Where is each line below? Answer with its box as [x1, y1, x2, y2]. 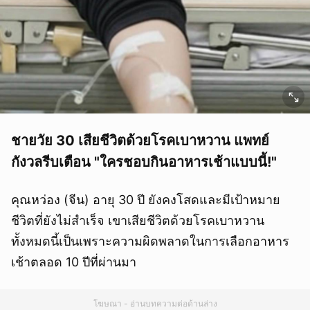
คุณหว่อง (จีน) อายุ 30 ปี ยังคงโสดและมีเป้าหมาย [11, 192, 280, 208]
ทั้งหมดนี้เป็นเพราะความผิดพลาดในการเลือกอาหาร [11, 234, 289, 249]
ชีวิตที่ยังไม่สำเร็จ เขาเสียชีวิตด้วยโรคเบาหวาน [11, 213, 264, 228]
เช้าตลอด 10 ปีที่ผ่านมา [11, 255, 136, 270]
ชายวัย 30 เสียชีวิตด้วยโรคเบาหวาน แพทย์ [11, 132, 269, 149]
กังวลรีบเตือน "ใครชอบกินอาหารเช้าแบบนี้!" [11, 154, 277, 171]
